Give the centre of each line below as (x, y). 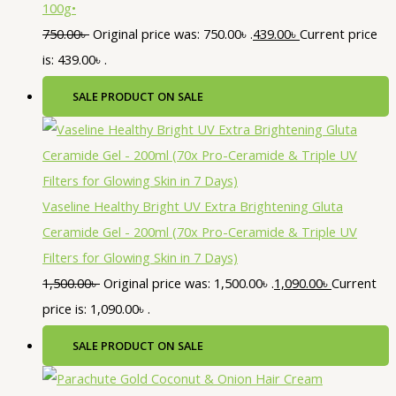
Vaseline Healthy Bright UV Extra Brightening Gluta (193, 206)
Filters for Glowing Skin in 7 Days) (140, 258)
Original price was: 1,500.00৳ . (189, 283)
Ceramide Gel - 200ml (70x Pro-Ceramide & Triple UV (200, 232)
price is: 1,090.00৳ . (96, 309)
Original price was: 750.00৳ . (173, 34)
